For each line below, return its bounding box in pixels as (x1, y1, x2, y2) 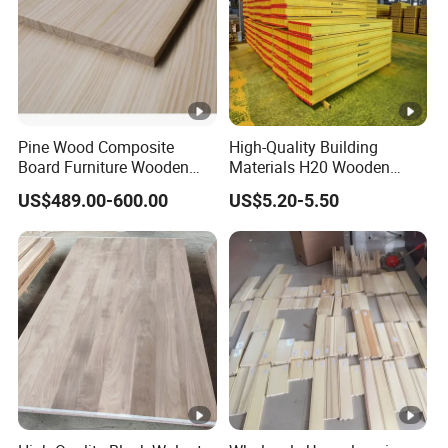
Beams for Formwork (228, 176, 377, 199)
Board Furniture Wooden (18, 156, 190, 179)
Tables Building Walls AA (18, 176, 195, 199)
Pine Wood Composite (18, 136, 175, 159)
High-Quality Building (228, 136, 378, 159)
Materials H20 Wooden (228, 156, 390, 179)
